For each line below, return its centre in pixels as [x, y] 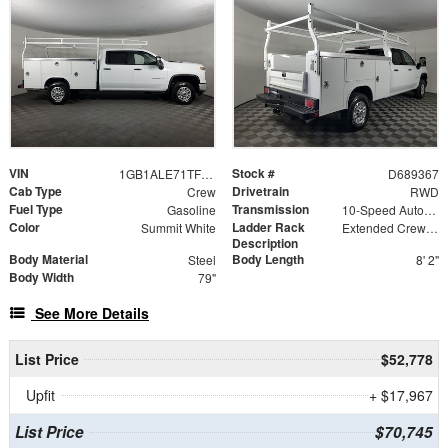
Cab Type [35, 190]
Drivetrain [260, 190]
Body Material [48, 258]
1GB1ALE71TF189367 [206, 173]
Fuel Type [36, 208]
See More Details [92, 312]
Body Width [41, 276]
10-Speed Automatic [429, 209]
